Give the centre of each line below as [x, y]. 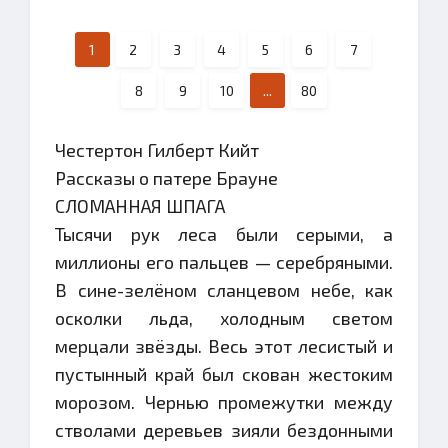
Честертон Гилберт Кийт [157, 150]
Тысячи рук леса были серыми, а [224, 234]
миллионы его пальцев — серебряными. [224, 262]
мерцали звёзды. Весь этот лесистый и [224, 346]
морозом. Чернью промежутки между [224, 402]
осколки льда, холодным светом [224, 318]
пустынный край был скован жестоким [224, 374]
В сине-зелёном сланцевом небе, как [224, 290]
